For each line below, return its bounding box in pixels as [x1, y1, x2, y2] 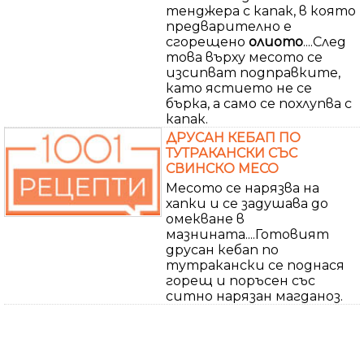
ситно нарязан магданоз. [166, 288, 343, 304]
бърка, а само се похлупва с [166, 95, 352, 111]
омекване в [166, 210, 245, 227]
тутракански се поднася [166, 257, 344, 273]
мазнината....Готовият [166, 226, 329, 242]
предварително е [166, 18, 292, 34]
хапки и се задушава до [166, 195, 328, 211]
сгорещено [166, 33, 249, 50]
